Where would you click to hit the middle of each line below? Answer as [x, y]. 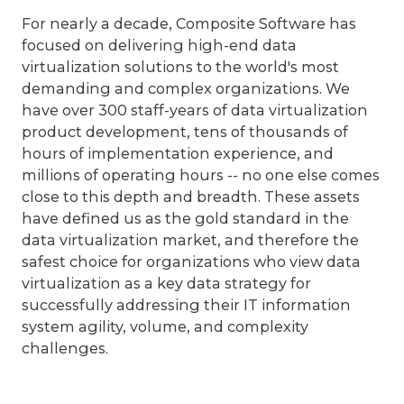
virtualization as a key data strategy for [166, 283]
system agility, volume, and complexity [165, 326]
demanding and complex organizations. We [186, 88]
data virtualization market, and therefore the [190, 239]
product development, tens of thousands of [185, 131]
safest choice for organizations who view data [191, 261]
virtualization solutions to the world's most [180, 66]
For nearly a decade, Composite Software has [189, 23]
